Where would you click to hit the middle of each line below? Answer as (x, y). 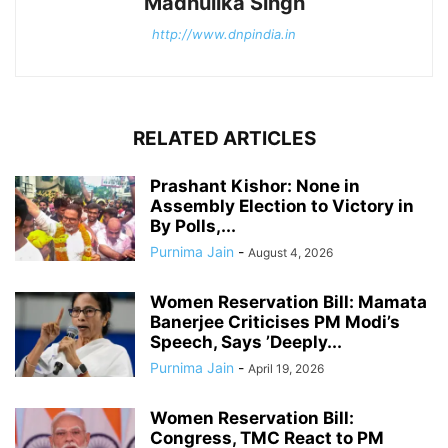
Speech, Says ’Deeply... (246, 341)
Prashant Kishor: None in (255, 185)
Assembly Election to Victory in (282, 205)
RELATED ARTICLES (224, 138)
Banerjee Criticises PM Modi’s (275, 321)
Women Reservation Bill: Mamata (288, 301)
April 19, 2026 (286, 368)
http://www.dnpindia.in (224, 33)
